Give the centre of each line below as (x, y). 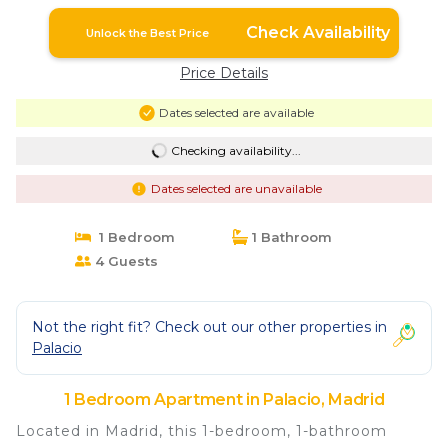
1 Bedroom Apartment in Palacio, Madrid (224, 399)
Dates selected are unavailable (236, 188)
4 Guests (124, 260)
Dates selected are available (236, 112)
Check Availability (317, 32)
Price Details (224, 72)
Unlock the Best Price (148, 32)
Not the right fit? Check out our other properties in (209, 326)
